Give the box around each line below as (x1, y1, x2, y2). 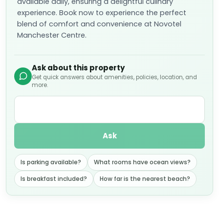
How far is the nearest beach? (100, 175, 190, 183)
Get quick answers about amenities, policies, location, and (32, 73, 197, 81)
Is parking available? (21, 158, 81, 166)
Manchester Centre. (17, 30, 87, 40)
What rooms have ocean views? (94, 158, 191, 166)
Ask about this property (32, 63, 125, 73)
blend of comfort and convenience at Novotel (17, 19, 181, 29)
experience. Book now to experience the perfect (17, 8, 186, 18)
